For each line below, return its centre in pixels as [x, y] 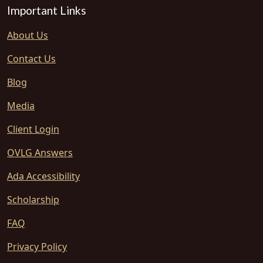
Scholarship [33, 200]
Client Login [33, 129]
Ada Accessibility [43, 176]
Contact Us [31, 59]
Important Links [47, 10]
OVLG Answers [40, 153]
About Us [28, 35]
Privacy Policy [37, 247]
